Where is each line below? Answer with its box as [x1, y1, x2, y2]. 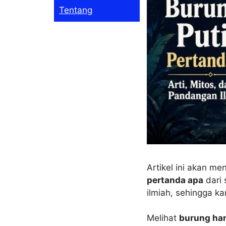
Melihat [146, 213, 179, 223]
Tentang [59, 5, 92, 15]
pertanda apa [146, 175, 203, 185]
